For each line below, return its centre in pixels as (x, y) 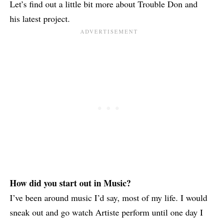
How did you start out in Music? (70, 183)
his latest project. (40, 19)
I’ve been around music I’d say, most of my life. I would (109, 198)
